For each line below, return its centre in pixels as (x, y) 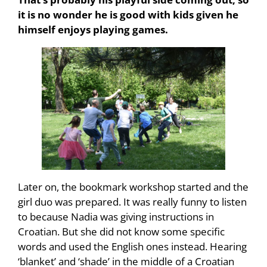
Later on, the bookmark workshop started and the (133, 187)
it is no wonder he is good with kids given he (128, 15)
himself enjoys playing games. (93, 30)
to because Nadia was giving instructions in (116, 217)
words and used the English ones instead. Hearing (132, 247)
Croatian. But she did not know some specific (121, 232)
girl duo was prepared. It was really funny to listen (132, 202)
